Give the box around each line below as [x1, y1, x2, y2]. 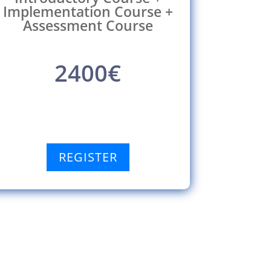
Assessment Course [22, 16, 153, 36]
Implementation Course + [2, 2, 173, 22]
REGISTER [58, 149, 117, 166]
